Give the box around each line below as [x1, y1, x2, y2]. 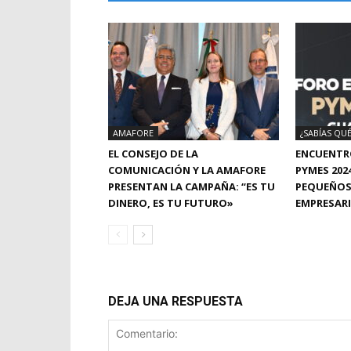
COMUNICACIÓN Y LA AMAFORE [108, 163, 266, 178]
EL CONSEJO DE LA [108, 147, 198, 161]
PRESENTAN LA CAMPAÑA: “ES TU [108, 179, 275, 194]
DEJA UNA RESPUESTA [108, 294, 243, 309]
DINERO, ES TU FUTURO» [108, 196, 233, 211]
